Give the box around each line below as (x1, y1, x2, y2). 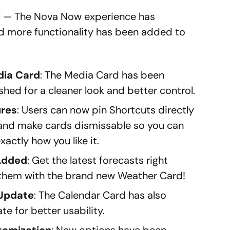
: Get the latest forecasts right (27, 153, 168, 167)
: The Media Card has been (40, 68, 165, 82)
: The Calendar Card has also (34, 188, 167, 202)
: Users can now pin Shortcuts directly (17, 103, 195, 117)
